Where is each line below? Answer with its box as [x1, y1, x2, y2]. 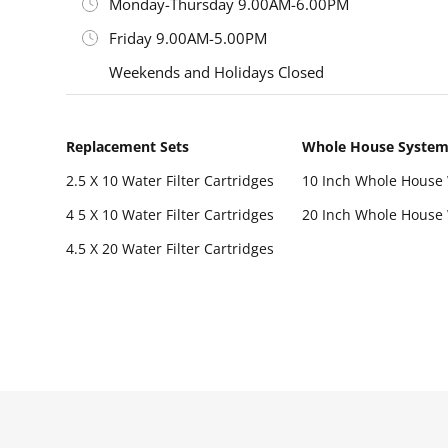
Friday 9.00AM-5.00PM [109, 27, 267, 48]
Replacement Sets [66, 136, 189, 156]
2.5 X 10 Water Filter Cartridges [66, 170, 274, 190]
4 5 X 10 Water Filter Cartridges [66, 204, 274, 224]
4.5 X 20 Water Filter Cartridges [66, 238, 274, 258]
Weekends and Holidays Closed [109, 61, 324, 82]
